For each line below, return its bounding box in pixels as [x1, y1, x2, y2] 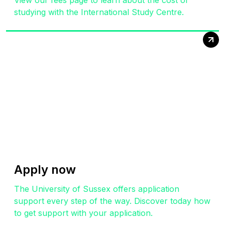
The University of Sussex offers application [14, 183, 179, 194]
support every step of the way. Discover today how [14, 195, 210, 206]
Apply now [14, 162, 76, 177]
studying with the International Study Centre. [14, 7, 184, 18]
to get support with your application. [14, 207, 153, 218]
